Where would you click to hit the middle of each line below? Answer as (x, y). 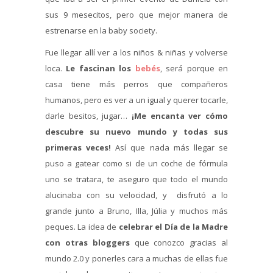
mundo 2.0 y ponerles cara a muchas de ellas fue (136, 258)
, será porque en (194, 68)
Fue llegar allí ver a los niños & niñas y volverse (136, 52)
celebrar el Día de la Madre (173, 226)
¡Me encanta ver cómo (180, 115)
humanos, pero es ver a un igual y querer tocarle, (136, 100)
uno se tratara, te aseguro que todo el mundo (136, 179)
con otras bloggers (87, 242)
